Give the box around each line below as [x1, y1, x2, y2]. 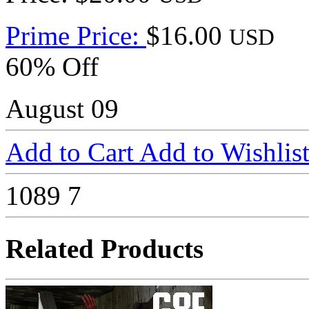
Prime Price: [6, 21, 146, 51]
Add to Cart [6, 137, 139, 168]
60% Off [6, 52, 99, 82]
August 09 [6, 94, 119, 124]
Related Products [6, 233, 203, 263]
